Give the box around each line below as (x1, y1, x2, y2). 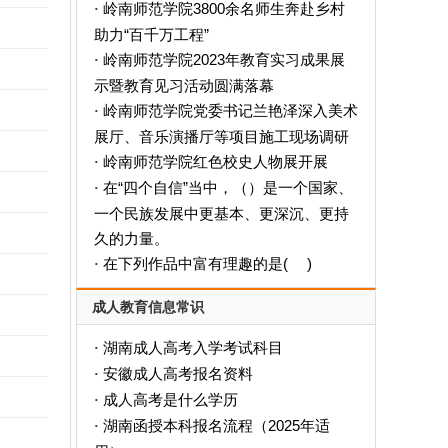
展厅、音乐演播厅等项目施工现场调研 (93, 128, 349, 144)
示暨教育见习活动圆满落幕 (93, 77, 274, 93)
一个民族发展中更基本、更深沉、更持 (93, 205, 349, 221)
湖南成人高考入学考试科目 (102, 339, 283, 356)
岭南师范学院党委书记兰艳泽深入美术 (102, 102, 358, 119)
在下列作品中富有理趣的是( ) (102, 255, 312, 272)
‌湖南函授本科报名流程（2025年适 (102, 417, 330, 434)
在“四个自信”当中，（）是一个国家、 (102, 179, 353, 196)
